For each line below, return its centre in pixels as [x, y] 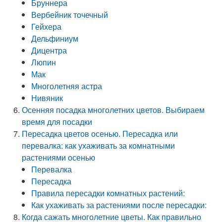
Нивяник [47, 98]
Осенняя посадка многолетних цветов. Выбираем [113, 110]
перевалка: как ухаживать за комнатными [99, 145]
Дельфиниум [55, 38]
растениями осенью [59, 157]
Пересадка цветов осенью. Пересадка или [100, 134]
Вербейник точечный [70, 15]
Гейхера [47, 27]
